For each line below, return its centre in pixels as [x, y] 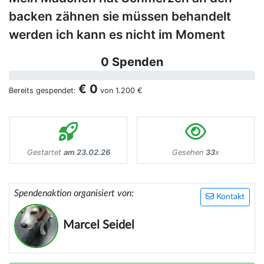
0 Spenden [132, 62]
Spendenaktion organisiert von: [74, 194]
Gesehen [189, 153]
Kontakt [229, 197]
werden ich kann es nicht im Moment [117, 35]
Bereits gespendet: [44, 91]
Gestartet [45, 153]
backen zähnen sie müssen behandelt [120, 16]
